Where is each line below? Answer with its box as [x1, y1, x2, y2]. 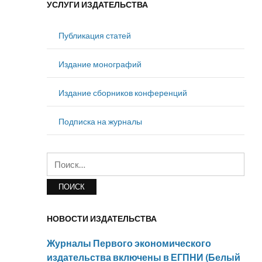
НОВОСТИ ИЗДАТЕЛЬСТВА [47, 213, 157, 223]
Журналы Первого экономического [47, 237, 211, 249]
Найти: [46, 153, 72, 164]
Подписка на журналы [58, 116, 142, 126]
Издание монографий [58, 58, 142, 69]
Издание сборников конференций [58, 87, 187, 98]
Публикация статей [58, 30, 131, 40]
